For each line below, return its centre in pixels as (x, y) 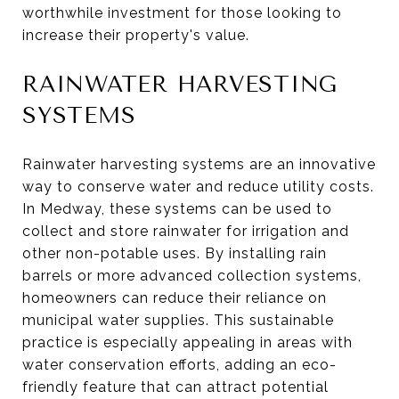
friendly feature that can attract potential (175, 387)
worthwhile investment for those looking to (182, 12)
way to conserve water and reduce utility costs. (198, 186)
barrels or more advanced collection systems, (192, 275)
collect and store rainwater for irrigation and (186, 231)
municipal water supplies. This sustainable (178, 320)
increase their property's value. (136, 35)
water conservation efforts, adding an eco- (179, 364)
